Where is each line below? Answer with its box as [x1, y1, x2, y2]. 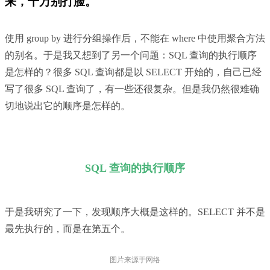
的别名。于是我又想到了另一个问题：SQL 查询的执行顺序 [5, 50, 257, 61]
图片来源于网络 [110, 256, 160, 265]
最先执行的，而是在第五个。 [5, 224, 130, 234]
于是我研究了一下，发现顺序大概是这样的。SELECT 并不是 [5, 207, 265, 218]
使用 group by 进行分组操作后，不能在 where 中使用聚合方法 [5, 33, 265, 44]
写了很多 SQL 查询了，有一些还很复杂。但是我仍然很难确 [5, 84, 259, 95]
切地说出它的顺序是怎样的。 [5, 101, 130, 111]
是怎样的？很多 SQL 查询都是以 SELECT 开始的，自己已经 [5, 67, 262, 78]
